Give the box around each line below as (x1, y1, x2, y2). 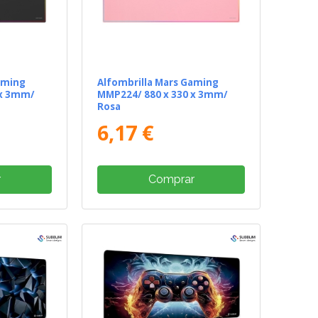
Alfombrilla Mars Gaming (97, 76, 219, 89)
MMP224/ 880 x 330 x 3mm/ (97, 88, 229, 102)
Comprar (148, 172, 194, 187)
